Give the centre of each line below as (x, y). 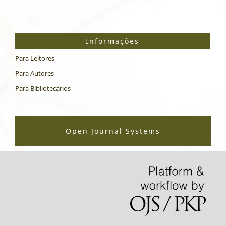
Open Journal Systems (113, 131)
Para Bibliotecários (43, 89)
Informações (112, 41)
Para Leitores (35, 58)
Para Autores (35, 73)
